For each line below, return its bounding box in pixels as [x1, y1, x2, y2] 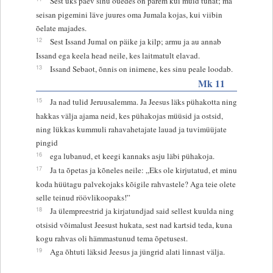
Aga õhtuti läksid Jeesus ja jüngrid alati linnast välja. [49, 246, 225, 257]
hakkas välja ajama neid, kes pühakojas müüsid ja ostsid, [35, 110, 223, 121]
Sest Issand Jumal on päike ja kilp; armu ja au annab [49, 35, 221, 47]
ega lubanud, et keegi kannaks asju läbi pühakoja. [49, 150, 214, 161]
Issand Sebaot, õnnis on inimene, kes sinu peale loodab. [49, 63, 233, 74]
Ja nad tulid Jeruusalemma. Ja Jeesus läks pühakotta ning [49, 96, 237, 107]
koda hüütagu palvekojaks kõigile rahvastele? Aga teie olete [35, 178, 236, 190]
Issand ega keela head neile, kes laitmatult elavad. [35, 49, 200, 61]
